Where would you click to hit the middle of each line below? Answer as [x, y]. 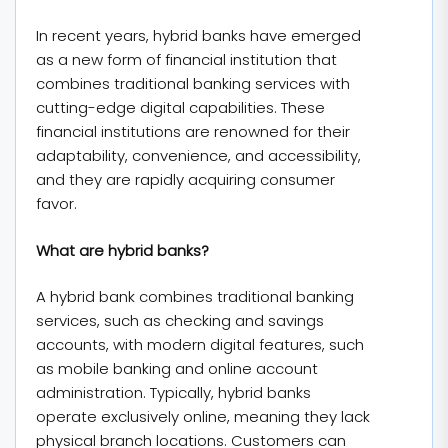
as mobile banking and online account [177, 368]
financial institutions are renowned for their [193, 131]
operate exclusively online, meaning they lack [203, 416]
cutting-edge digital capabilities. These [180, 107]
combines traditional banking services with [193, 83]
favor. [58, 203]
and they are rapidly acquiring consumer [185, 179]
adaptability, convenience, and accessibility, [198, 155]
